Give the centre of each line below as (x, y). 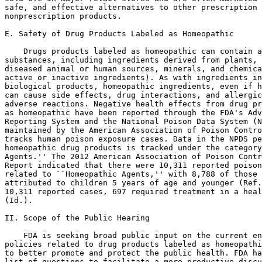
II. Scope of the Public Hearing (77, 218)
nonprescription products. (63, 16)
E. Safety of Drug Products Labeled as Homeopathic (119, 34)
